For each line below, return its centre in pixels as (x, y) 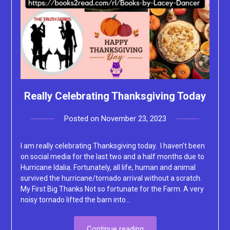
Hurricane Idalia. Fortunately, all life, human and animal (108, 168)
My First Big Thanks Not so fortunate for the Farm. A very (112, 189)
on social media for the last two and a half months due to (112, 157)
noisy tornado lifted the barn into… (75, 200)
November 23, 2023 (133, 119)
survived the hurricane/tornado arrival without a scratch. (111, 178)
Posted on (82, 119)
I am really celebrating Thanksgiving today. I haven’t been (112, 146)
